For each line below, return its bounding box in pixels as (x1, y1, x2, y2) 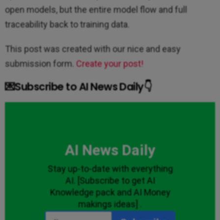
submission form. (5, 58, 76, 69)
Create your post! (76, 58, 143, 69)
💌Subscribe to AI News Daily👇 (5, 80, 152, 94)
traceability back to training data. (5, 19, 130, 30)
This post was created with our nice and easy (5, 44, 181, 55)
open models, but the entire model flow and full (5, 4, 187, 15)
